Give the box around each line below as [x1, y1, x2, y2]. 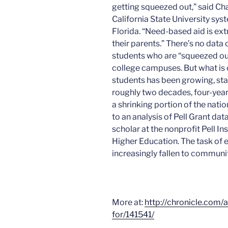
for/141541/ [112, 210, 154, 220]
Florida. [112, 26, 142, 37]
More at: [112, 197, 145, 208]
